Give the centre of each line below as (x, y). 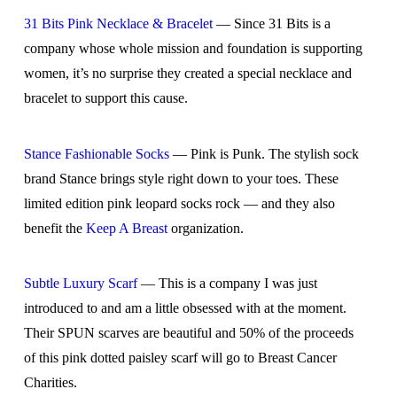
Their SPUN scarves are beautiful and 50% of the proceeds (188, 333)
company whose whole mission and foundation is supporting (193, 49)
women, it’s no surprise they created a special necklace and (187, 74)
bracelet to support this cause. (105, 98)
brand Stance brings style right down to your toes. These (181, 178)
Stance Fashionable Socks (96, 153)
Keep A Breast (126, 228)
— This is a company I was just (227, 284)
